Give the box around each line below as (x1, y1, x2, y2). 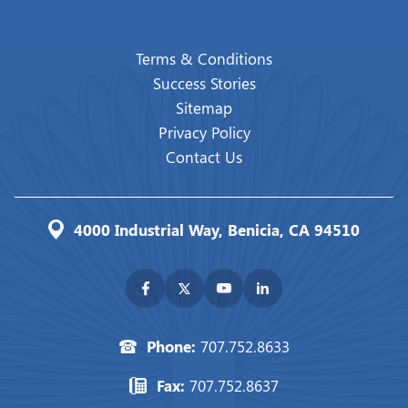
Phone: (146, 336, 200, 357)
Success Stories (152, 73, 256, 94)
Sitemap (176, 97, 232, 118)
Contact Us (166, 147, 242, 168)
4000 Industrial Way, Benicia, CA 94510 (74, 219, 360, 240)
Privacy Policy (158, 122, 250, 143)
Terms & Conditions (136, 48, 272, 69)
